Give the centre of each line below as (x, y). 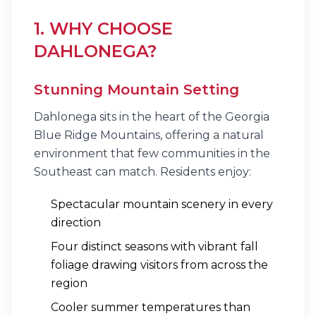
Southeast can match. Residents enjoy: (142, 172)
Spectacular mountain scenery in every (162, 204)
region (69, 283)
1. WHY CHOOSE (103, 29)
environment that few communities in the (152, 153)
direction (76, 223)
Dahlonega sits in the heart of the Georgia (152, 117)
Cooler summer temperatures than (151, 307)
